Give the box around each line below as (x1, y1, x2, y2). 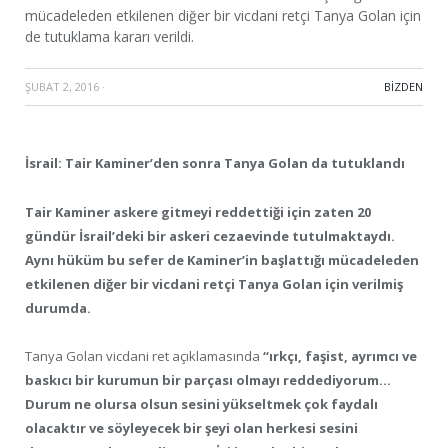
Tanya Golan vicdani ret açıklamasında (25, 346, 263, 365)
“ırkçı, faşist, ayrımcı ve (263, 346, 417, 365)
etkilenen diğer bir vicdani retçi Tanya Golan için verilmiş (25, 274, 403, 293)
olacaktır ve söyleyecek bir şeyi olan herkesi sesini (25, 418, 358, 437)
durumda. (25, 298, 91, 317)
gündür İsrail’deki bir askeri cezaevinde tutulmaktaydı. (25, 226, 395, 245)
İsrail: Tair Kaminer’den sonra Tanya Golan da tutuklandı (25, 154, 405, 173)
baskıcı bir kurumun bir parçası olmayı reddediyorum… (25, 370, 391, 389)
